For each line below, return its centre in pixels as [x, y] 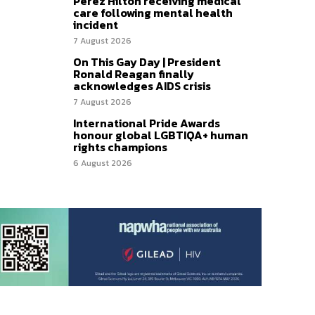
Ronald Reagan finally [134, 74]
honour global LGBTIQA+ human [161, 135]
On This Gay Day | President [147, 62]
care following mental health [153, 13]
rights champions [120, 147]
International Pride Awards [147, 123]
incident [96, 25]
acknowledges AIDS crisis [142, 86]
